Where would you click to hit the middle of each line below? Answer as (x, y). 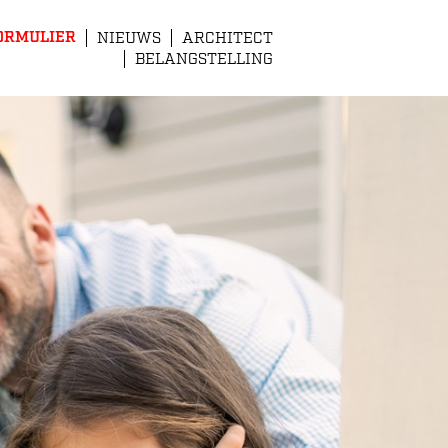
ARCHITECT (227, 38)
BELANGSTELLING (204, 59)
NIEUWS (129, 38)
